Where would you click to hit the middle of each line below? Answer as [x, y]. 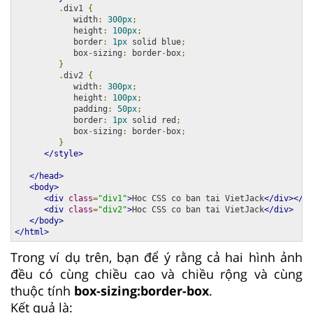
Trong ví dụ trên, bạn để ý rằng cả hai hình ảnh [156, 257]
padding [61, 109]
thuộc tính [42, 290]
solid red [152, 120]
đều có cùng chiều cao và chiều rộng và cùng [156, 274]
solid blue [154, 42]
